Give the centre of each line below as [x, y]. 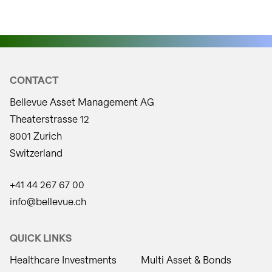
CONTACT [34, 80]
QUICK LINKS [41, 238]
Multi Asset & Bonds [186, 260]
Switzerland [36, 153]
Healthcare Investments [63, 260]
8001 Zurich [36, 136]
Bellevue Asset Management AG [82, 102]
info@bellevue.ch [48, 201]
